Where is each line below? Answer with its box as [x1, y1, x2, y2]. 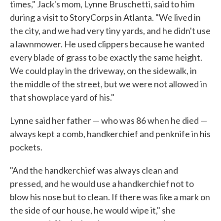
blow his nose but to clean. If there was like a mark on [10, 191, 210, 203]
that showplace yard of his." [10, 92, 114, 103]
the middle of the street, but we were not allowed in [10, 78, 207, 90]
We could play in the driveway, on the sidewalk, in [10, 65, 197, 76]
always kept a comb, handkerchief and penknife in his [10, 128, 211, 140]
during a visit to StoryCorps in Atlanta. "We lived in [10, 12, 201, 23]
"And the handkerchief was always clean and [10, 165, 178, 176]
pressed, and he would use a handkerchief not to [10, 178, 194, 189]
